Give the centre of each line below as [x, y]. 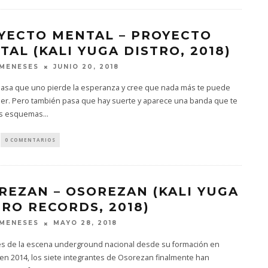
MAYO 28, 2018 [85, 223]
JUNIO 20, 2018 [86, 67]
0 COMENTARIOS [30, 140]
